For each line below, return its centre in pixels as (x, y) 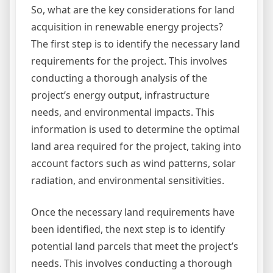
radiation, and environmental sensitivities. (128, 181)
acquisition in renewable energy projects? (127, 27)
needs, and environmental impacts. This (123, 112)
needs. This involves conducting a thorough (132, 264)
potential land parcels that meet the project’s (135, 246)
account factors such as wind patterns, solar (133, 164)
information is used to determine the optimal (135, 129)
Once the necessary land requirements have (133, 212)
